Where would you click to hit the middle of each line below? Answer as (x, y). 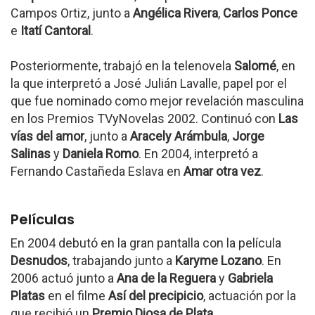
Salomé (255, 65)
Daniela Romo (101, 153)
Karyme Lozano (218, 260)
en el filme (77, 295)
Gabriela (250, 278)
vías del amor (47, 136)
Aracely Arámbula (179, 136)
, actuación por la (250, 295)
